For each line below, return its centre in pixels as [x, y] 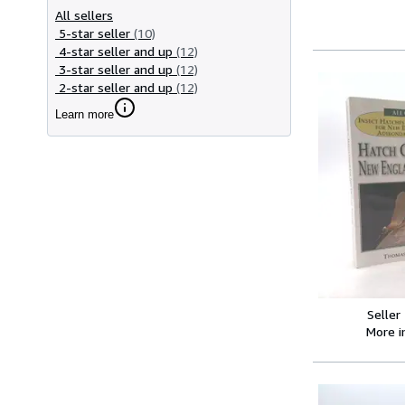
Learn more [85, 114]
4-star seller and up [116, 51]
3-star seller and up [116, 69]
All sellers [84, 14]
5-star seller [94, 33]
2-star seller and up [116, 87]
